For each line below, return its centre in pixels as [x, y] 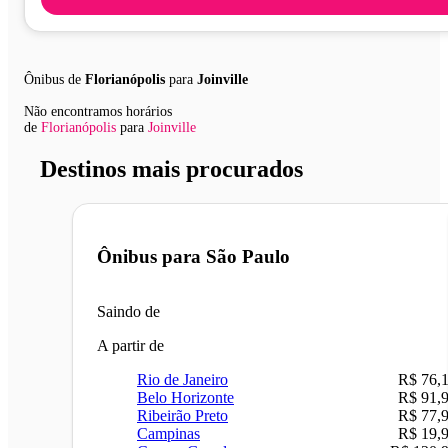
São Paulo [248, 257]
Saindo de [128, 312]
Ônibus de [54, 79]
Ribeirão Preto [182, 416]
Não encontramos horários [98, 111]
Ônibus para [151, 257]
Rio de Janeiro [182, 380]
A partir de [130, 346]
